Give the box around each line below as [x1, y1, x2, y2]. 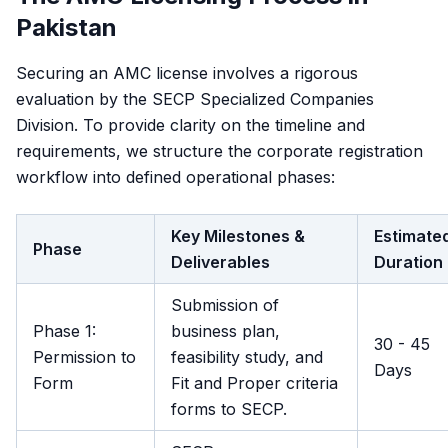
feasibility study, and [171, 347, 323, 367]
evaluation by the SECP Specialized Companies [16, 89, 374, 109]
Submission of [171, 295, 279, 315]
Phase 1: [33, 321, 96, 341]
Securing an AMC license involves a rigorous [16, 63, 358, 83]
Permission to [33, 347, 136, 367]
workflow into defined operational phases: [16, 167, 335, 187]
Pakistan [16, 13, 117, 42]
